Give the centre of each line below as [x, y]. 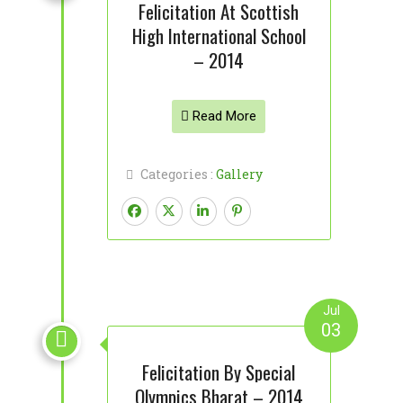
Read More [223, 116]
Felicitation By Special [219, 372]
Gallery [239, 174]
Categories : [178, 174]
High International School [219, 36]
